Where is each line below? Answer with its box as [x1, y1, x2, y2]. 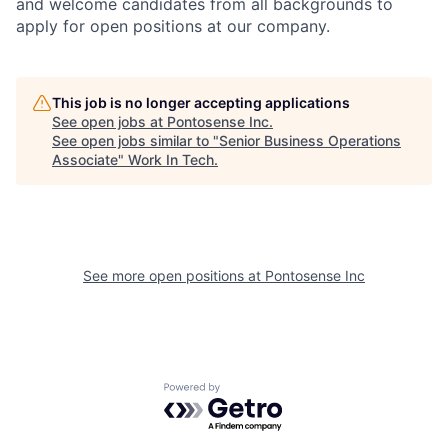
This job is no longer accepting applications [52, 94, 350, 112]
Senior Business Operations [219, 132, 401, 150]
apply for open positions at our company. [16, 16, 330, 37]
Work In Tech [128, 151, 214, 169]
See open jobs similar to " [52, 132, 219, 150]
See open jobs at [52, 113, 167, 131]
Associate [52, 151, 118, 169]
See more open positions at [83, 267, 265, 285]
